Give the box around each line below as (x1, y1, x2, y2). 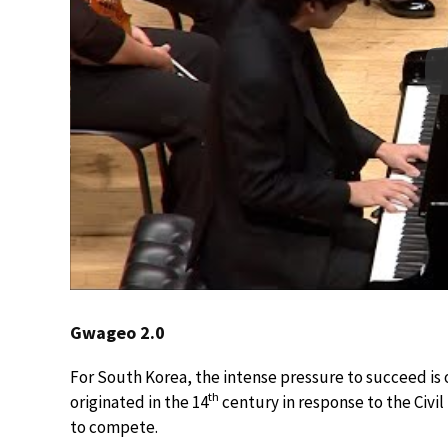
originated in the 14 (70, 390, 208, 413)
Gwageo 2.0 (70, 320, 165, 344)
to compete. (70, 415, 158, 438)
